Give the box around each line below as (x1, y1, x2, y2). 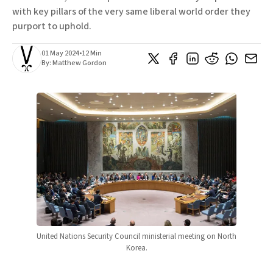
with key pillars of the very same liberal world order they (12, 5, 250, 19)
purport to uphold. (12, 19, 91, 34)
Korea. (126, 242, 147, 253)
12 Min (82, 48, 102, 59)
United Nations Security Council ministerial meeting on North (37, 230, 236, 242)
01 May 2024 (41, 48, 79, 59)
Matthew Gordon (52, 58, 107, 69)
